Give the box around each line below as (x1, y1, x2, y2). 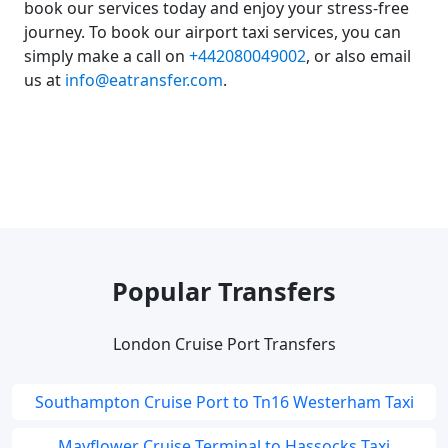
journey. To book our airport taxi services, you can (24, 21, 401, 43)
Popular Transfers (112, 274, 336, 308)
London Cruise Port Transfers (112, 333, 336, 355)
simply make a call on (24, 45, 189, 67)
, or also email (306, 45, 411, 67)
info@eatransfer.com (65, 69, 223, 91)
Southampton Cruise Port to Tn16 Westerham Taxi (34, 391, 414, 413)
